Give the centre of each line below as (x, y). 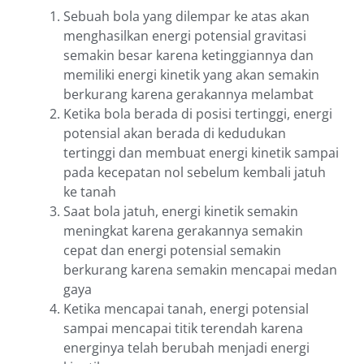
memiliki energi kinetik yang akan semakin (191, 75)
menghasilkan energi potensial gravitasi (185, 36)
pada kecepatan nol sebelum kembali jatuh (195, 173)
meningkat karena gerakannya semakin (183, 231)
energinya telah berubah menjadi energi (186, 348)
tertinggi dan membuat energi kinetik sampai (201, 153)
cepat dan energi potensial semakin (172, 251)
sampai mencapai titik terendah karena (183, 329)
